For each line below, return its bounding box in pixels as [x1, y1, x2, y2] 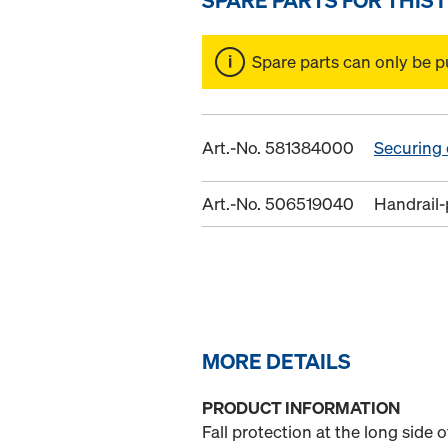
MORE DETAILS [202, 346, 351, 375]
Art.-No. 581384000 [202, 135, 354, 159]
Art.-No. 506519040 [202, 191, 354, 215]
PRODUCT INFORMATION [202, 395, 400, 419]
